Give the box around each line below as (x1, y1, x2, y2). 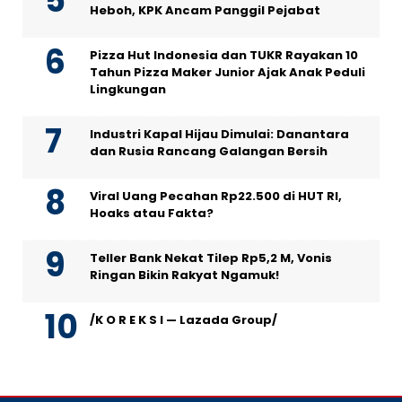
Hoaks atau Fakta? (90, 205, 214, 223)
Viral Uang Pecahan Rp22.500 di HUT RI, (90, 188, 342, 205)
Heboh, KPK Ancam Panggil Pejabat (90, 2, 320, 20)
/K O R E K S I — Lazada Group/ (90, 311, 277, 329)
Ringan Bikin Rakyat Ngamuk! (90, 267, 279, 284)
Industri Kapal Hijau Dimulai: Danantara (90, 126, 349, 144)
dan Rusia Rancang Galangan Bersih (90, 143, 328, 161)
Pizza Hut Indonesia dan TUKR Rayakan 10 (90, 47, 358, 65)
